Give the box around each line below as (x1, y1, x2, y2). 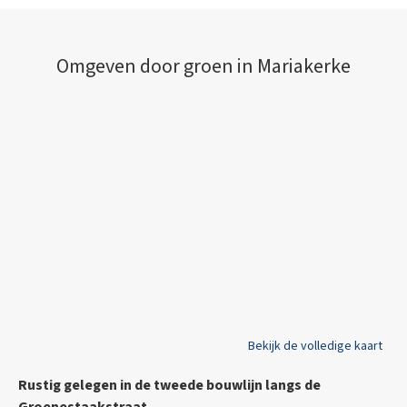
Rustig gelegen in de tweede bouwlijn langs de (18, 374, 321, 395)
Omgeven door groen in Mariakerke (56, 51, 351, 81)
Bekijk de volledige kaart (247, 336, 382, 355)
